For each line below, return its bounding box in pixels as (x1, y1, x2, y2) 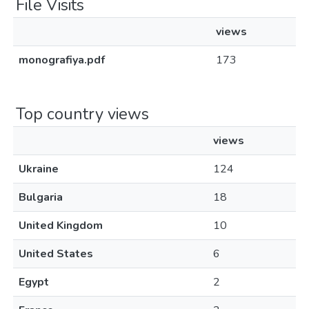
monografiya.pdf (19, 52, 105, 68)
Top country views (16, 103, 149, 125)
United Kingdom (19, 218, 103, 233)
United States (19, 246, 93, 261)
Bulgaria (19, 190, 63, 205)
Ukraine (19, 161, 59, 177)
